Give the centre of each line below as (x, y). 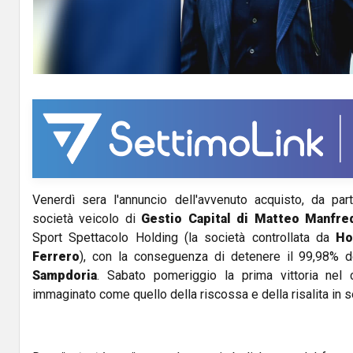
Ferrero (56, 257)
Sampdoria (65, 276)
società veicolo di (87, 219)
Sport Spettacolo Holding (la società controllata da (184, 238)
